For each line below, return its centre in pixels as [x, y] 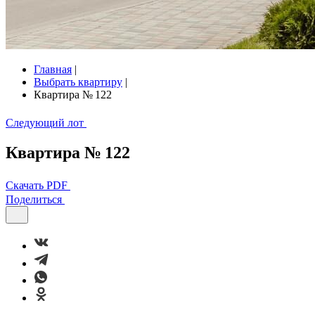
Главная [53, 69]
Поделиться [34, 199]
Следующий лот [45, 123]
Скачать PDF [37, 185]
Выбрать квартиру [78, 82]
